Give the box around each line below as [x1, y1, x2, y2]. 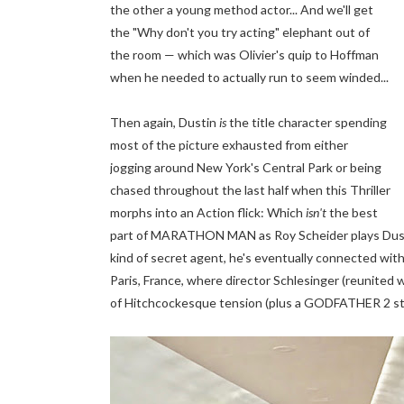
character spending [278, 115, 387, 130]
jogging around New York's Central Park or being [110, 160, 381, 175]
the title [229, 115, 275, 130]
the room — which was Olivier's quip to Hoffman [110, 47, 379, 62]
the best [326, 205, 378, 220]
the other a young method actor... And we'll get [110, 2, 373, 17]
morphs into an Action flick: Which [110, 205, 306, 220]
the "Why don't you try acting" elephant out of [110, 24, 370, 40]
